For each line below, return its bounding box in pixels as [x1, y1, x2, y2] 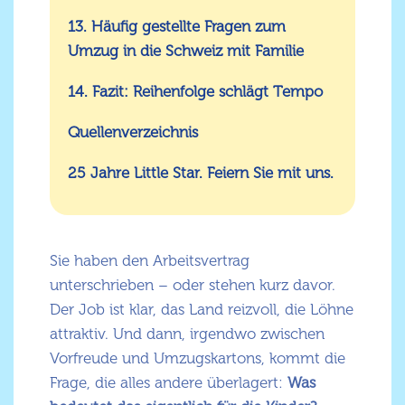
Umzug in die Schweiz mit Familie [68, 42, 304, 61]
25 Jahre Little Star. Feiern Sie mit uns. [68, 164, 334, 183]
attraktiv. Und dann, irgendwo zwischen [50, 325, 325, 344]
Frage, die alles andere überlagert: [50, 373, 287, 392]
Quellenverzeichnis [68, 123, 198, 142]
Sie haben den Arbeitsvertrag [50, 251, 250, 270]
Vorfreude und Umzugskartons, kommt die [50, 349, 345, 368]
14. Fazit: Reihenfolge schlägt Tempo [68, 82, 323, 101]
